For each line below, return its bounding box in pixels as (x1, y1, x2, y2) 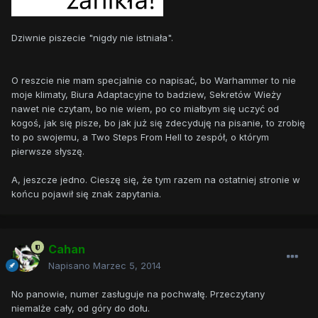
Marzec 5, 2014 (93, 260, 161, 272)
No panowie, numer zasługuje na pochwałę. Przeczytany (11, 288, 265, 300)
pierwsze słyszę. (11, 145, 84, 157)
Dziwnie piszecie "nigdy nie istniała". (11, 31, 173, 43)
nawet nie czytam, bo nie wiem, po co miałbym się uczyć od (11, 102, 279, 114)
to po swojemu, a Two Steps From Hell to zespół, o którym (11, 131, 269, 143)
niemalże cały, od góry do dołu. (11, 302, 150, 314)
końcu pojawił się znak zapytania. (11, 187, 161, 199)
